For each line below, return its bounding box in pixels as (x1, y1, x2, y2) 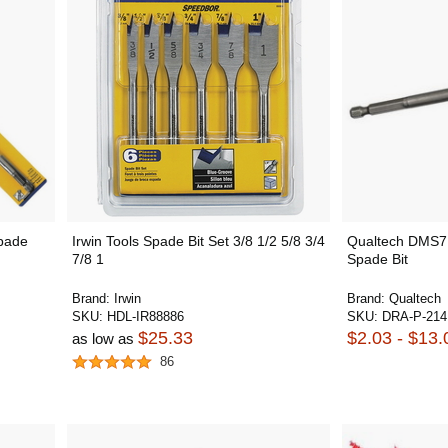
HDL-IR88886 (106, 309, 184, 324)
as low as (71, 330, 138, 347)
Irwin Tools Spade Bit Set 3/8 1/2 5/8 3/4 (71, 233, 325, 249)
